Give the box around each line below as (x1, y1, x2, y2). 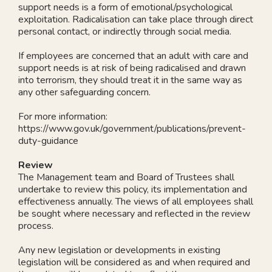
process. (18, 219, 53, 233)
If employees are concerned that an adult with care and (18, 49, 248, 63)
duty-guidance (18, 134, 78, 148)
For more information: (18, 109, 107, 123)
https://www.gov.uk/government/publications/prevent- (18, 121, 246, 135)
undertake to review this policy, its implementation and (18, 182, 247, 196)
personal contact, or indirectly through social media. (18, 24, 231, 38)
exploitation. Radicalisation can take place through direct (18, 12, 253, 26)
